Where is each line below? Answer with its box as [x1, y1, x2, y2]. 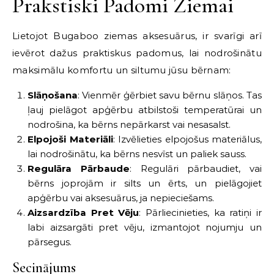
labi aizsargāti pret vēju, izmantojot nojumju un [28, 221, 262, 233]
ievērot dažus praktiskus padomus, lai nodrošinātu [12, 46, 262, 59]
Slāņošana [28, 89, 78, 101]
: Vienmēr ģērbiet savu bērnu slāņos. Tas [78, 89, 262, 101]
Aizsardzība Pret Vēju [28, 206, 139, 218]
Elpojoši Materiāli [28, 133, 113, 145]
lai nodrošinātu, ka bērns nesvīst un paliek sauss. [28, 147, 246, 160]
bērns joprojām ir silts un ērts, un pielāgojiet [28, 177, 262, 189]
